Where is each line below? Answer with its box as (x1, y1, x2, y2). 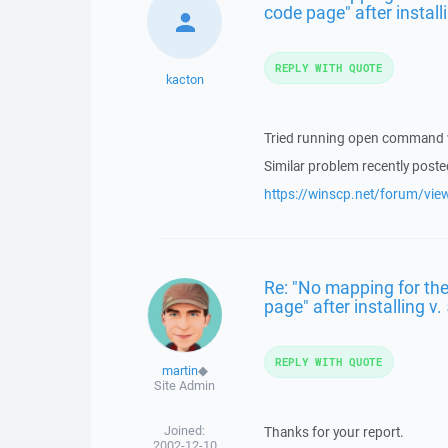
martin (161, 361, 198, 379)
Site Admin (154, 376, 216, 394)
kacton (165, 70, 204, 88)
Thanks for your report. (263, 422, 404, 441)
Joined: (164, 421, 206, 439)
